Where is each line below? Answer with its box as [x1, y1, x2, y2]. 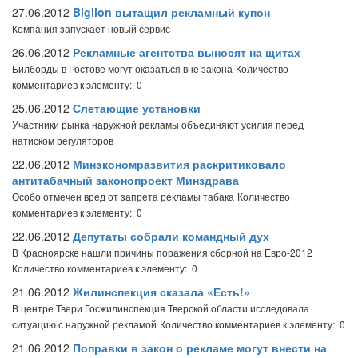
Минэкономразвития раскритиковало [73, 156, 286, 172]
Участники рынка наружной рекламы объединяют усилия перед [12, 117, 304, 131]
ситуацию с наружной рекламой [12, 317, 157, 331]
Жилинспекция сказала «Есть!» [73, 284, 250, 300]
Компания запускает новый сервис [12, 22, 170, 35]
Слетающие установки [73, 100, 201, 116]
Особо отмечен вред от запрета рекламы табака [12, 189, 234, 203]
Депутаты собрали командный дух [73, 228, 269, 244]
